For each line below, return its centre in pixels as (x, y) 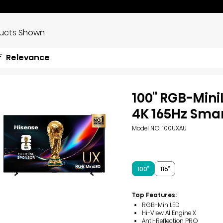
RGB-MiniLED (161, 205)
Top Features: (155, 195)
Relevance (28, 57)
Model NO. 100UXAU (160, 128)
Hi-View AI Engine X (169, 213)
